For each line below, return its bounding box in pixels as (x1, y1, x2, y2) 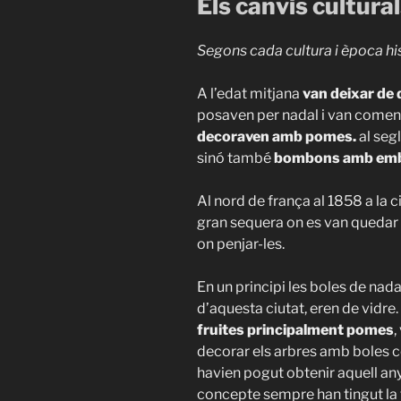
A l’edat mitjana (197, 84, 303, 102)
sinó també (197, 149, 271, 166)
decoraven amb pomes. (197, 127, 356, 145)
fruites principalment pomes (197, 320, 394, 338)
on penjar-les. (197, 235, 285, 252)
